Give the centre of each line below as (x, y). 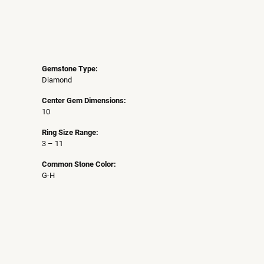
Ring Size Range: (70, 132)
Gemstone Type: (70, 68)
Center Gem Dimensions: (84, 100)
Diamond (57, 80)
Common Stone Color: (79, 164)
